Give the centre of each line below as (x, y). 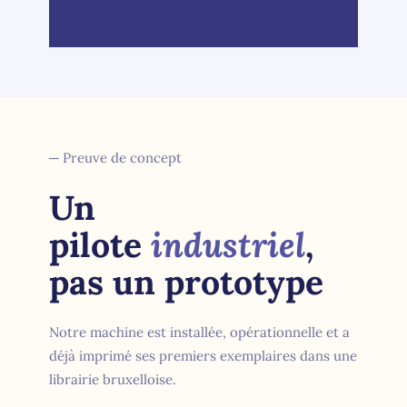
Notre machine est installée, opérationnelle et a (200, 332)
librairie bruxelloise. (113, 379)
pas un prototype (187, 282)
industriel (228, 245)
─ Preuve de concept (116, 158)
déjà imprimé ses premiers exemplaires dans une (203, 355)
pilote (100, 245)
